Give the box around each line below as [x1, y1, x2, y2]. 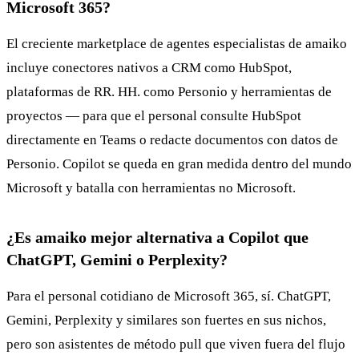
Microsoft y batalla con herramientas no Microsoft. [6, 179, 296, 196]
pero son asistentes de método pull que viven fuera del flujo [6, 336, 345, 352]
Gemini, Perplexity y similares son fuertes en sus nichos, [6, 312, 326, 328]
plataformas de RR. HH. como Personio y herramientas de [6, 83, 332, 99]
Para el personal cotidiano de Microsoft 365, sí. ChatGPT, [6, 288, 331, 304]
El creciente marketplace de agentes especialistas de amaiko [6, 35, 347, 51]
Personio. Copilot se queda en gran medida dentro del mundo [6, 155, 352, 171]
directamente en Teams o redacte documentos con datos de [6, 131, 338, 147]
